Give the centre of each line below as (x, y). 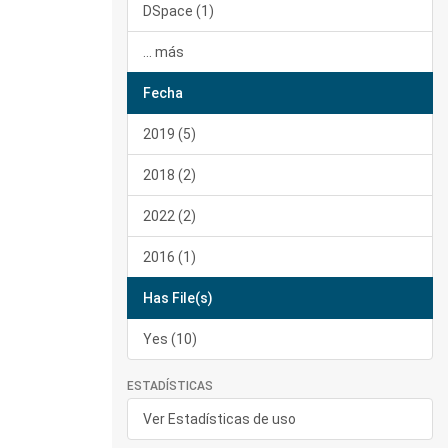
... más (163, 52)
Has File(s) (178, 298)
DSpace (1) (178, 11)
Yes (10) (170, 339)
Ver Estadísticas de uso (219, 419)
